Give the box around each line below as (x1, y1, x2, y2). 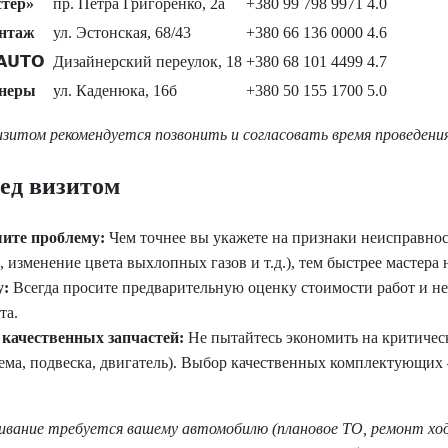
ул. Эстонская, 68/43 (53, 24, 191, 42)
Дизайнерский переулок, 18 (53, 53, 242, 71)
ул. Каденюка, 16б (53, 82, 177, 100)
